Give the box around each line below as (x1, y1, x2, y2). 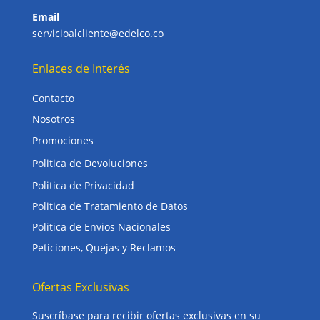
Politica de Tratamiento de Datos (31, 199, 188, 213)
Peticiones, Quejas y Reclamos (31, 240, 176, 254)
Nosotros (31, 111, 75, 126)
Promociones (31, 133, 94, 147)
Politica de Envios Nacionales (31, 219, 171, 234)
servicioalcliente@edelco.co (31, 26, 164, 40)
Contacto (31, 91, 74, 105)
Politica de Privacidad (31, 178, 134, 192)
